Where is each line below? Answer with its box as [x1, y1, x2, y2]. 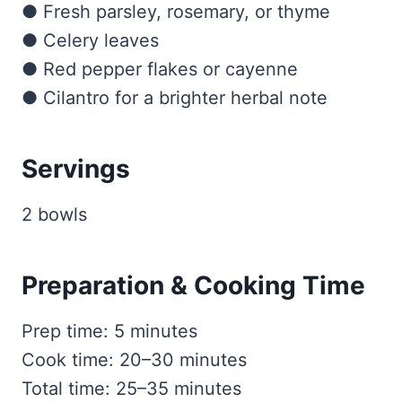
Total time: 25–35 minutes [22, 378, 241, 400]
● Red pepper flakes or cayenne [22, 58, 298, 81]
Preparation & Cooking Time [22, 270, 365, 301]
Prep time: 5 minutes [22, 320, 197, 343]
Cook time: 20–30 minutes [22, 349, 247, 371]
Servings [22, 153, 130, 185]
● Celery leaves [22, 30, 159, 52]
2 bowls [22, 204, 87, 226]
